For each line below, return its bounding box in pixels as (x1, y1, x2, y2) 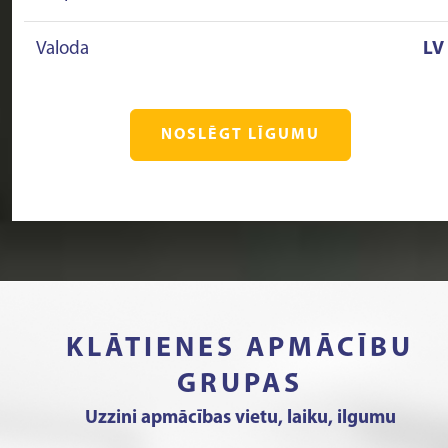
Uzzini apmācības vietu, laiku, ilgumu (84, 409, 396, 428)
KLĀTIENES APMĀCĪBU (66, 335, 414, 363)
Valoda (36, 40, 89, 59)
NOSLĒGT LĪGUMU (160, 127, 320, 143)
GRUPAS (177, 371, 303, 399)
